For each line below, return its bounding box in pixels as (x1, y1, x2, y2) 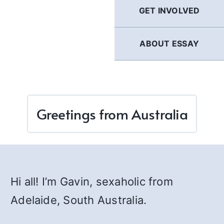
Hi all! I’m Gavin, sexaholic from (10, 175, 173, 188)
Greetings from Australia (36, 104, 188, 123)
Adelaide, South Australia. (10, 193, 147, 206)
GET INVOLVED (138, 5, 200, 15)
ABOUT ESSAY (139, 38, 199, 48)
